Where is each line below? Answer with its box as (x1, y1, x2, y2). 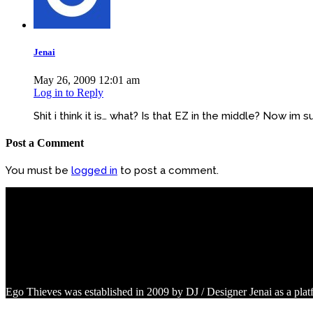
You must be (6, 164, 71, 177)
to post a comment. (117, 164, 219, 177)
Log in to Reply (34, 86, 103, 99)
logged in (71, 164, 117, 177)
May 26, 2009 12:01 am (34, 73, 140, 86)
